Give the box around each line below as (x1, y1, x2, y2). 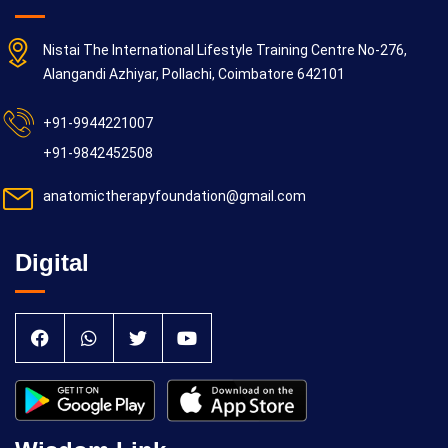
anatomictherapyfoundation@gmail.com (43, 188, 306, 204)
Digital (15, 249, 89, 276)
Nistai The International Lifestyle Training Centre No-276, (43, 42, 407, 58)
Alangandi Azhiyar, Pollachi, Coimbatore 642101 (43, 66, 345, 82)
